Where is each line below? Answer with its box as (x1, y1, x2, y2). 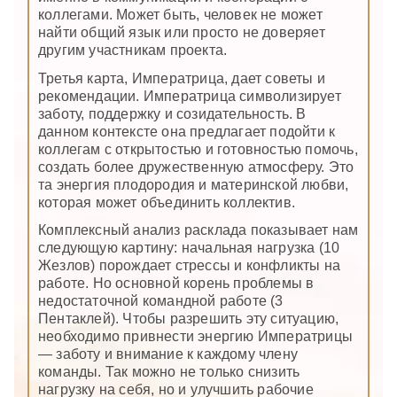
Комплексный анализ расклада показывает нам (38, 222, 359, 237)
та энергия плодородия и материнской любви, (38, 176, 349, 192)
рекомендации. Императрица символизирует (38, 88, 341, 104)
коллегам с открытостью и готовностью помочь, (38, 141, 358, 157)
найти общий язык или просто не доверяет (38, 25, 325, 41)
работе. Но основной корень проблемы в (38, 275, 315, 291)
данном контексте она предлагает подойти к (38, 123, 336, 139)
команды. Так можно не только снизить (38, 363, 300, 379)
